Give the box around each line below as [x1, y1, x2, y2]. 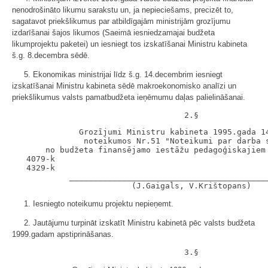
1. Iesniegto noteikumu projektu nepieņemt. [24, 199, 173, 208]
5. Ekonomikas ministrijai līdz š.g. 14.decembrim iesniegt [24, 70, 223, 79]
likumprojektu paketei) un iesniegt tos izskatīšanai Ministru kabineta [12, 39, 247, 48]
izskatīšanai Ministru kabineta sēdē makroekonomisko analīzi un [12, 81, 236, 90]
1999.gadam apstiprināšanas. [12, 230, 114, 239]
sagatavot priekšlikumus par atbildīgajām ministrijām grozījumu [12, 17, 230, 26]
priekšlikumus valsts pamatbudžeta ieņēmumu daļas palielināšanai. [12, 93, 245, 102]
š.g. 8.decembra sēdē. [12, 51, 90, 60]
